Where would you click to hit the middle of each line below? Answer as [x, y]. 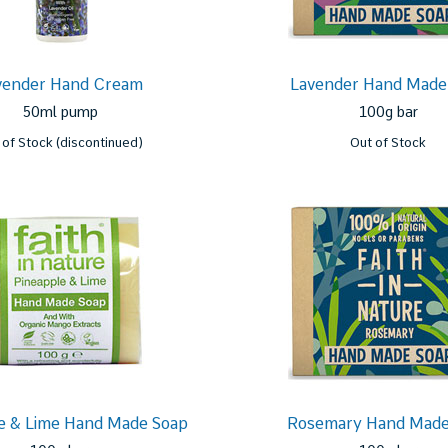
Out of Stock [388, 142]
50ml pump [59, 112]
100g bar [388, 112]
